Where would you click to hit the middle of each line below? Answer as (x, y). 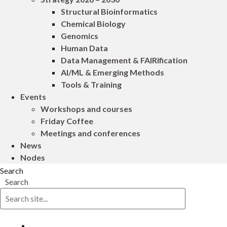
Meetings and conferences (90, 133)
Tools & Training (91, 84)
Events (33, 96)
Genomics (80, 35)
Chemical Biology (93, 23)
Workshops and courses (86, 108)
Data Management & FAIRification (124, 60)
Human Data (84, 48)
